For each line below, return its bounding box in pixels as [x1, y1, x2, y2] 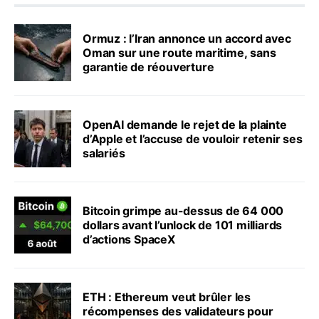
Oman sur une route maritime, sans [83, 46, 276, 61]
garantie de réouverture [83, 60, 214, 75]
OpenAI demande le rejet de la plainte [83, 117, 287, 132]
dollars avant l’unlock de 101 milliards [83, 218, 283, 233]
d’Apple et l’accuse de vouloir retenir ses [83, 132, 303, 147]
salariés [83, 146, 125, 161]
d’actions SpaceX [83, 232, 175, 247]
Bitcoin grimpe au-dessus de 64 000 [83, 204, 284, 219]
